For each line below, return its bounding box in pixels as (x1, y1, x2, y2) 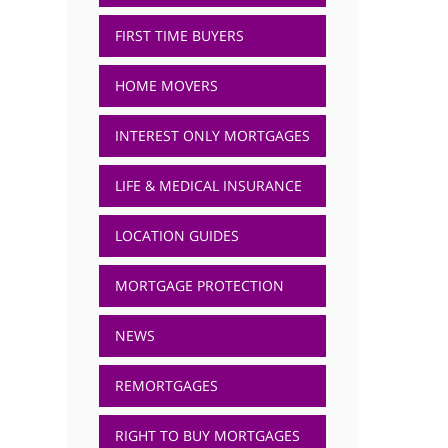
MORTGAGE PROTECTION (114, 276, 284, 295)
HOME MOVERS (114, 76, 218, 95)
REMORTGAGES (114, 376, 218, 395)
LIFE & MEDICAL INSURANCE (114, 176, 302, 195)
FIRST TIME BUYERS (114, 26, 244, 45)
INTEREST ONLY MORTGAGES (114, 126, 310, 145)
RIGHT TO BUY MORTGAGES (114, 426, 300, 445)
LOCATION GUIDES (114, 226, 239, 245)
